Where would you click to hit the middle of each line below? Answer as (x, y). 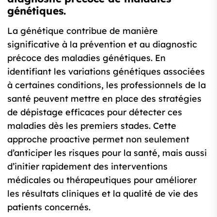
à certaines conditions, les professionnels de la (107, 85)
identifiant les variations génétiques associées (106, 72)
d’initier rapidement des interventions (87, 167)
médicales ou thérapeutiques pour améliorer (102, 180)
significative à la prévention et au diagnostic (102, 45)
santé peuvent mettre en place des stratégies (104, 99)
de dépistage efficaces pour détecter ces (95, 112)
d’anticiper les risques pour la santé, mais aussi (107, 153)
